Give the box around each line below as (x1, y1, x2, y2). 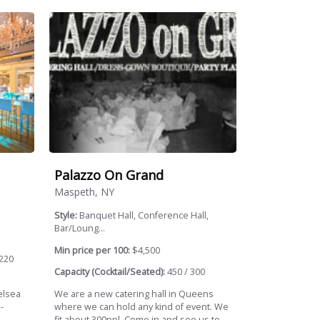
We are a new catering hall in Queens (54, 288, 214, 301)
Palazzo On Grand (54, 166, 164, 184)
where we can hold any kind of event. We (54, 301, 229, 314)
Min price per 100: (54, 244, 131, 256)
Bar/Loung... (54, 222, 106, 235)
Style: (54, 209, 80, 222)
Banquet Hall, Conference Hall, (79, 209, 209, 222)
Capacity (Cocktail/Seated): (54, 266, 166, 279)
